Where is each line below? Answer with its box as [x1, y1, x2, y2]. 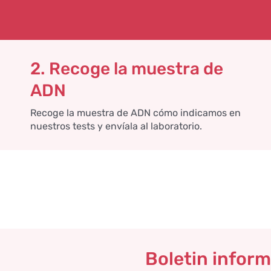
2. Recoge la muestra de [30, 58, 223, 79]
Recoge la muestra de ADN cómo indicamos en [30, 106, 241, 119]
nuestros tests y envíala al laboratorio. [30, 120, 202, 132]
